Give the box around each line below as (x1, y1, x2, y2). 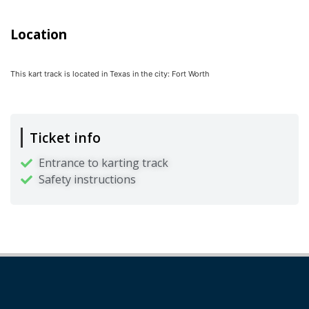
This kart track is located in (10, 69, 110, 79)
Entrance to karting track (39, 155, 169, 171)
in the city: (132, 69, 172, 79)
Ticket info (30, 128, 101, 148)
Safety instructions (39, 172, 137, 188)
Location (10, 25, 67, 44)
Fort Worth (172, 69, 210, 79)
